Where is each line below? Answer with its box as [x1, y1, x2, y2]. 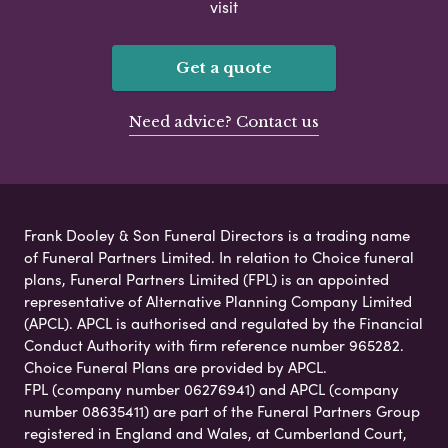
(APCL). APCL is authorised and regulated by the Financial [24, 311, 423, 334]
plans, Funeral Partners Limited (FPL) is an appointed [24, 267, 389, 290]
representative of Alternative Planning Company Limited [24, 289, 412, 312]
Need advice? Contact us [129, 111, 319, 131]
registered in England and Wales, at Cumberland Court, [24, 421, 407, 444]
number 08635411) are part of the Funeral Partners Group [24, 399, 420, 422]
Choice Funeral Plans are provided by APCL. [24, 355, 327, 378]
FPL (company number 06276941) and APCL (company [24, 377, 399, 400]
